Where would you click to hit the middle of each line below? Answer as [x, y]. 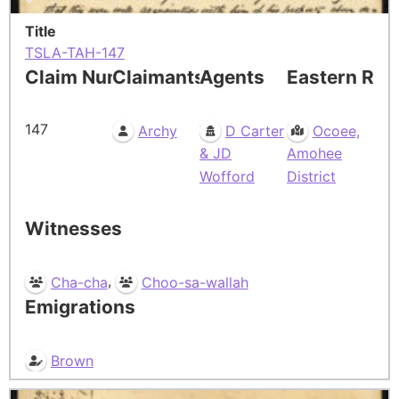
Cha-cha [79, 282]
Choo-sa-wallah [195, 282]
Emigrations [80, 306]
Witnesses [73, 228]
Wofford [227, 176]
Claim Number [90, 77]
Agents [232, 77]
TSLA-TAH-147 [75, 52]
